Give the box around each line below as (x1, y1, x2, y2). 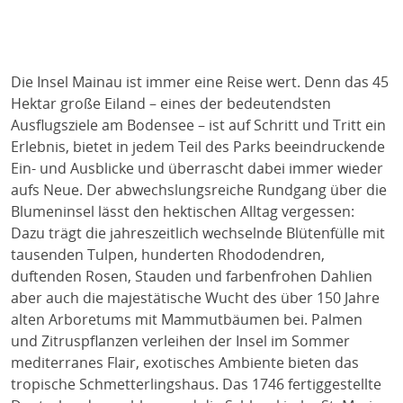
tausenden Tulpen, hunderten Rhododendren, (11, 244, 325, 264)
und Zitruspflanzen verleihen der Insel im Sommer (11, 330, 350, 351)
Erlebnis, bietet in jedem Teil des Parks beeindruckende (11, 136, 385, 157)
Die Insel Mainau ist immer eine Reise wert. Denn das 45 (11, 71, 389, 92)
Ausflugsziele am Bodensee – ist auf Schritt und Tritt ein (11, 114, 386, 135)
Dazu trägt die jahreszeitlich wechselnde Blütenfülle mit (11, 222, 385, 243)
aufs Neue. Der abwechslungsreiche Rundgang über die (11, 179, 387, 200)
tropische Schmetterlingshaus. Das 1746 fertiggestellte (11, 373, 381, 394)
